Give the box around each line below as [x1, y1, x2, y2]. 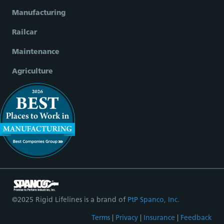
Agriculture [12, 68, 53, 76]
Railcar [12, 29, 37, 37]
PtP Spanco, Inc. [127, 196, 179, 204]
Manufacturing [12, 9, 65, 17]
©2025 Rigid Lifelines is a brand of [12, 196, 127, 204]
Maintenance [12, 48, 59, 56]
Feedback [180, 214, 212, 222]
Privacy [115, 214, 138, 222]
